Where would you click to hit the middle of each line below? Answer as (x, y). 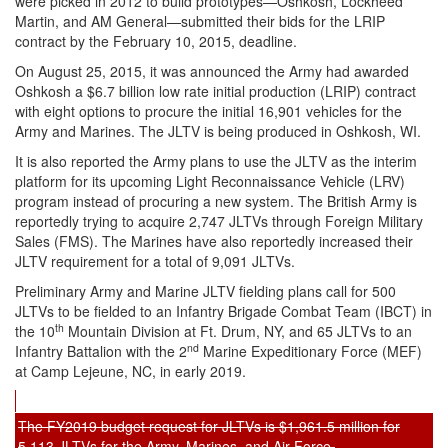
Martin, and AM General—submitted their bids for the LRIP (200, 21)
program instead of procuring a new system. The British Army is (216, 201)
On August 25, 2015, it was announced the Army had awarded (212, 71)
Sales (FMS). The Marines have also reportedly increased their (214, 241)
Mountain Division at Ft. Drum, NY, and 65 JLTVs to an (238, 331)
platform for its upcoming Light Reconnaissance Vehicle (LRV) (210, 181)
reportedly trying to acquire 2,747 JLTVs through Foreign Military (219, 221)
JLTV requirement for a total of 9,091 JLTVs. (155, 261)
